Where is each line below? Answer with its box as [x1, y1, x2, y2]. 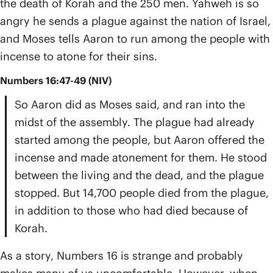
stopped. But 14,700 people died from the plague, [15, 186, 269, 200]
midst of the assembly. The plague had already [15, 115, 255, 129]
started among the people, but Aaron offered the [15, 133, 264, 147]
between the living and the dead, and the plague [15, 168, 264, 182]
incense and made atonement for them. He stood [15, 151, 267, 165]
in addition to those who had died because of [15, 204, 248, 218]
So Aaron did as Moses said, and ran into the [15, 97, 245, 112]
